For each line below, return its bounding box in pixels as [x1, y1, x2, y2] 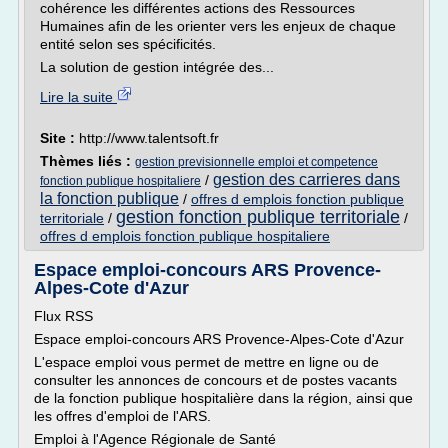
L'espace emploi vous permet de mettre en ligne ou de [34, 354, 379, 370]
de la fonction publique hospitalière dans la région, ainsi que [34, 390, 413, 406]
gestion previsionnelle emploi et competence [135, 155, 378, 169]
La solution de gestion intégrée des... [40, 59, 274, 75]
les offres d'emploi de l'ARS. [34, 408, 211, 424]
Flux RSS [34, 308, 93, 324]
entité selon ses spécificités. [40, 36, 216, 52]
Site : [40, 130, 79, 146]
